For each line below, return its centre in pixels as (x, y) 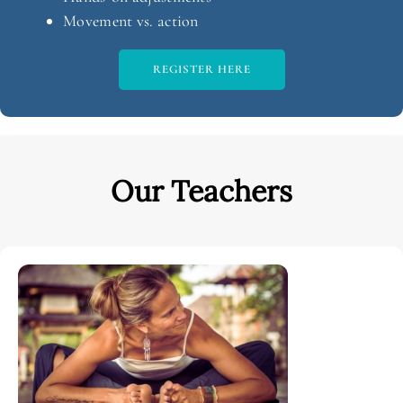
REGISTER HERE (201, 70)
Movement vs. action (131, 21)
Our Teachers (201, 192)
